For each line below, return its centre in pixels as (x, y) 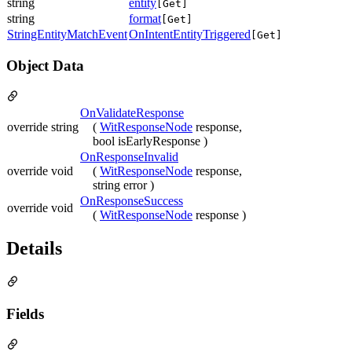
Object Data (45, 65)
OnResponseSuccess (132, 200)
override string (43, 126)
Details (34, 249)
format (145, 19)
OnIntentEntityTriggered (190, 35)
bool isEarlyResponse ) (150, 141)
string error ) (123, 185)
